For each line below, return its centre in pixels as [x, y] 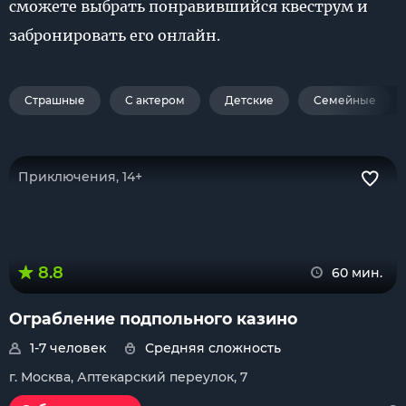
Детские [249, 100]
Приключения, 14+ [80, 177]
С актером [155, 100]
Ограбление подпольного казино [153, 319]
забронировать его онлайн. [115, 35]
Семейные [345, 100]
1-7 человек [68, 348]
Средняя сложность [213, 348]
